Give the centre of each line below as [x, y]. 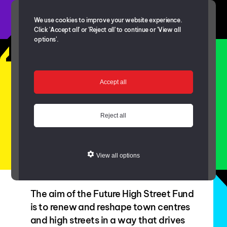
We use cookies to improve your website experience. [108, 20]
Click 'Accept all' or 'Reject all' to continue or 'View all [107, 30]
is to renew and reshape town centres [110, 207]
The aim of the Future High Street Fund [112, 194]
